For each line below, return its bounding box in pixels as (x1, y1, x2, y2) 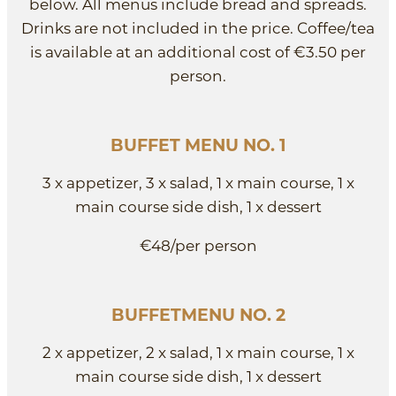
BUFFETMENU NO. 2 (110, 303, 286, 326)
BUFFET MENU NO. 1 (110, 133, 286, 156)
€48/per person (139, 235, 257, 255)
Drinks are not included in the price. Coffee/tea (21, 18, 375, 38)
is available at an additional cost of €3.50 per (30, 42, 366, 62)
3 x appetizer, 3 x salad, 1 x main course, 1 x (42, 172, 354, 193)
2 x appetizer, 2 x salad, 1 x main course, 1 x (42, 342, 354, 362)
